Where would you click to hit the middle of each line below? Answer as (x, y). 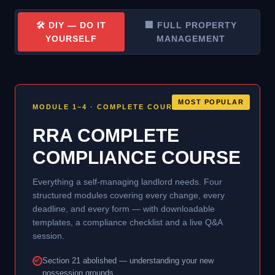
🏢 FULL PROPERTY (191, 25)
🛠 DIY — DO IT (72, 25)
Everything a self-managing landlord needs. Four (127, 181)
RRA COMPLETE (106, 135)
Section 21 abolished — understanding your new (128, 260)
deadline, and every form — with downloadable (124, 208)
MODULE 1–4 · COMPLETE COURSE (108, 107)
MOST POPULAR (211, 102)
